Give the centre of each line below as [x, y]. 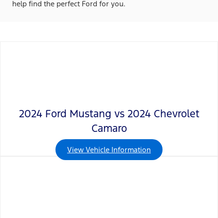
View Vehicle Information [109, 150]
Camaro [109, 128]
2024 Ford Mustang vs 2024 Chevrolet [109, 114]
